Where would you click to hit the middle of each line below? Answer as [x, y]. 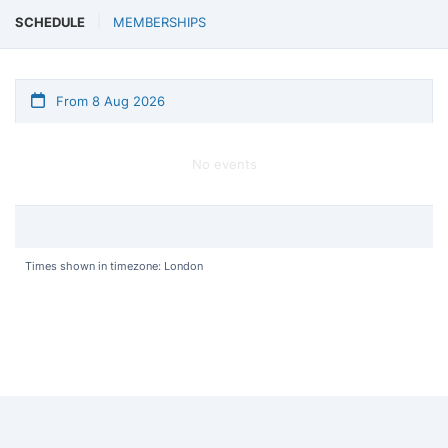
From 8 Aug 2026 [108, 100]
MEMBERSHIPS [159, 21]
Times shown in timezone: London [114, 265]
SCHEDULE [50, 21]
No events [224, 163]
